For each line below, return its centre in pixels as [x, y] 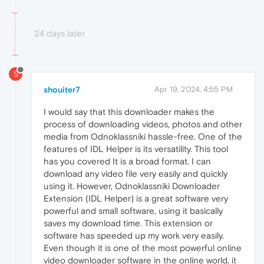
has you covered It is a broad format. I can [127, 161]
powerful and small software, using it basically [133, 210]
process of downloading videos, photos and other [143, 124]
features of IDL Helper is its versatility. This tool [136, 148]
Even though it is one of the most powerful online [143, 247]
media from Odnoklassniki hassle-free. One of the [143, 136]
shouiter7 [62, 89]
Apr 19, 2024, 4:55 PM [194, 89]
